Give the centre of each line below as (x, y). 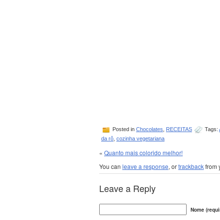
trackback (191, 166)
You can (111, 166)
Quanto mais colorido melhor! (143, 152)
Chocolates (150, 129)
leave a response (145, 166)
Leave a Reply (127, 188)
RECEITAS (179, 129)
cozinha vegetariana (140, 138)
